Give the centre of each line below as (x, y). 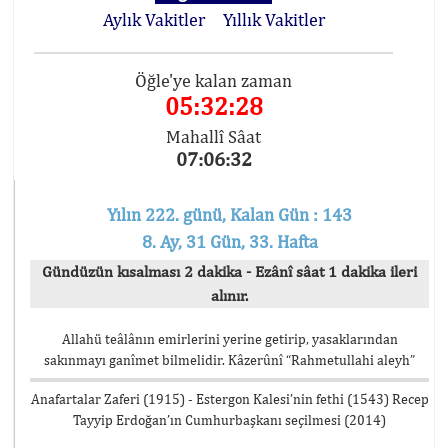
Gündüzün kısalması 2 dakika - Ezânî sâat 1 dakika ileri (229, 271)
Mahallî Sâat (214, 136)
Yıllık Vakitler (273, 19)
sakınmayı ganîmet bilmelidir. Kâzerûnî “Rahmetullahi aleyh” (229, 360)
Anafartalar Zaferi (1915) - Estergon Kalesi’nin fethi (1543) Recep (229, 399)
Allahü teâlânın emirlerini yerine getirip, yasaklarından (229, 339)
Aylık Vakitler (153, 19)
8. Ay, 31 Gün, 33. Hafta (229, 241)
